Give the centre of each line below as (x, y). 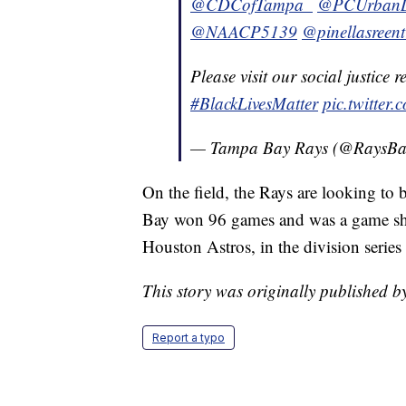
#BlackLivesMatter (254, 103)
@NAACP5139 (244, 32)
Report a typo (188, 338)
